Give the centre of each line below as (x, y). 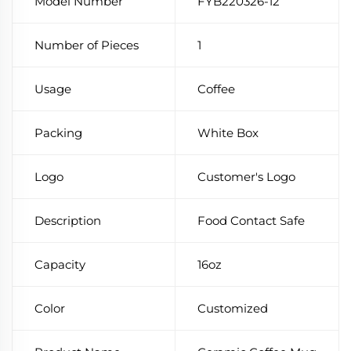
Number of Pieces (87, 45)
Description (68, 221)
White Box (228, 133)
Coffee (216, 89)
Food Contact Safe (251, 221)
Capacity (60, 265)
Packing (58, 133)
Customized (233, 309)
